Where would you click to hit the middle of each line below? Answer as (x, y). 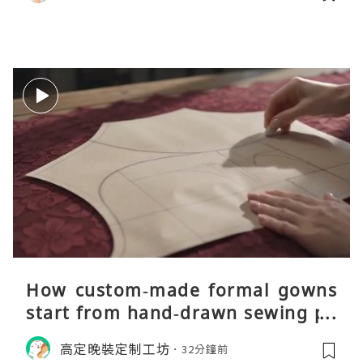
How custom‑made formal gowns (181, 290)
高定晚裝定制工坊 (115, 348)
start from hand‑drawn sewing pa (181, 313)
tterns (54, 336)
